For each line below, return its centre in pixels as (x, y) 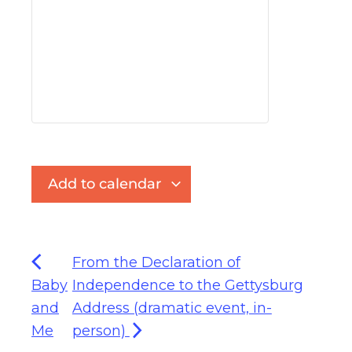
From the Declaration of (156, 263)
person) (101, 331)
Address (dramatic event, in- (172, 308)
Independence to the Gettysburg (187, 286)
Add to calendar (106, 184)
